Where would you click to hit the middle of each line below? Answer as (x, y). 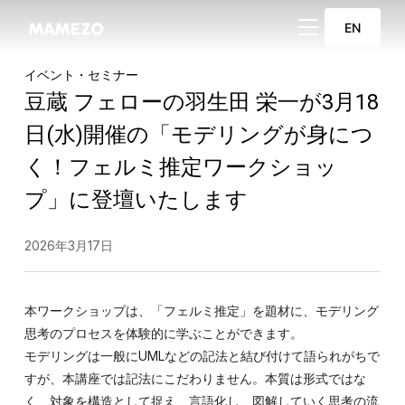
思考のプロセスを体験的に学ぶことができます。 (163, 333)
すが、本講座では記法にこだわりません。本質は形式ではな (195, 378)
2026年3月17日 (68, 245)
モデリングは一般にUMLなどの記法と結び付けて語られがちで (202, 356)
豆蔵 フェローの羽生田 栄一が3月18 (201, 102)
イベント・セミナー (81, 75)
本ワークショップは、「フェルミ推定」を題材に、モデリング (201, 311)
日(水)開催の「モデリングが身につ (198, 135)
